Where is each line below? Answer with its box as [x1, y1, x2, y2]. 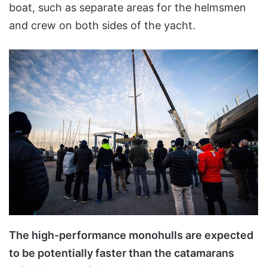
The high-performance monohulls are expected [9, 228, 253, 241]
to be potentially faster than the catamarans [9, 246, 234, 259]
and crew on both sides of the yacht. [9, 18, 195, 32]
